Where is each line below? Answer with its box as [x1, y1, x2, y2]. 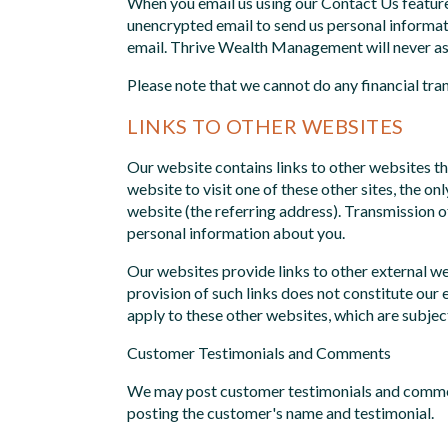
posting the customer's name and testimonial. [127, 402, 434, 422]
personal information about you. [127, 222, 345, 242]
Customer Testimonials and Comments [127, 342, 391, 362]
